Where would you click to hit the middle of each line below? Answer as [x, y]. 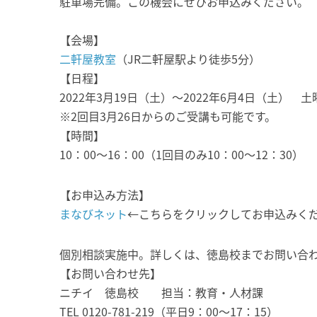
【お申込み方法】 [104, 195]
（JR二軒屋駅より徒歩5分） [188, 59]
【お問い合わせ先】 [110, 273]
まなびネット [93, 214]
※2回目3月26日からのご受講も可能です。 [167, 116]
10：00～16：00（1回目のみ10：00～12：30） [181, 154]
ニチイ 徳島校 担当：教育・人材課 [161, 292]
